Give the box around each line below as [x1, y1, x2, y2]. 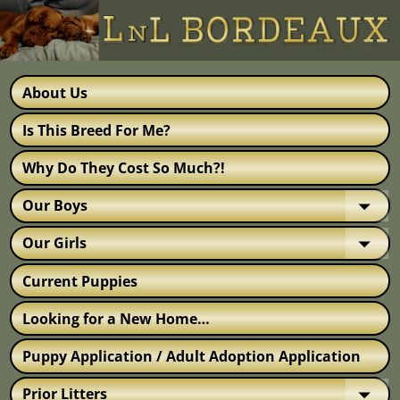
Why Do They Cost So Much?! [22, 158, 225, 179]
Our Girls [22, 233, 87, 254]
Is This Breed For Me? [22, 120, 171, 140]
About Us [22, 82, 87, 103]
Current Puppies [22, 271, 137, 291]
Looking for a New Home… [22, 308, 210, 329]
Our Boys [22, 196, 87, 216]
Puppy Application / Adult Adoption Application [22, 346, 361, 366]
